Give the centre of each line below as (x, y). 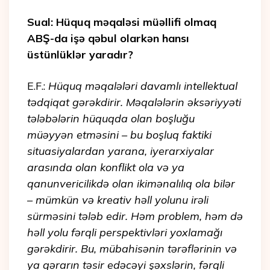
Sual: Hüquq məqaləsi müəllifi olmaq (122, 22)
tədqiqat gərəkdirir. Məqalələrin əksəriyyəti (134, 102)
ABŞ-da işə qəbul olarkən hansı (108, 39)
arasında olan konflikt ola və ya (106, 168)
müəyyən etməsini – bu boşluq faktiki (119, 135)
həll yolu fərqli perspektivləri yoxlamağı (125, 233)
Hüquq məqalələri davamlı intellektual (143, 86)
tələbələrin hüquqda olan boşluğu (111, 119)
